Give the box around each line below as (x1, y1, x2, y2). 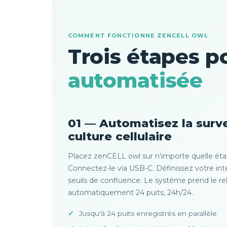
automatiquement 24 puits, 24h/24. (68, 188, 193, 197)
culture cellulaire (68, 129, 172, 143)
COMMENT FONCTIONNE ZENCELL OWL (68, 32, 208, 39)
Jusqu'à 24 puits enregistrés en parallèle (79, 209, 217, 217)
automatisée (68, 68, 203, 93)
